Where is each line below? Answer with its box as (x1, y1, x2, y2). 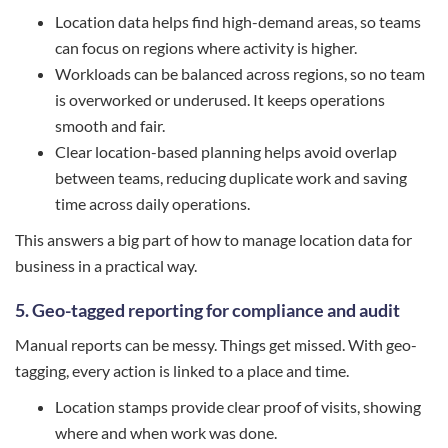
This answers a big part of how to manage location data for (15, 230, 412, 250)
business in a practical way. (15, 256, 197, 276)
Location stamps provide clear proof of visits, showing (55, 397, 421, 417)
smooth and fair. (55, 116, 165, 136)
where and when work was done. (55, 423, 277, 443)
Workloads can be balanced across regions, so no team (55, 64, 425, 84)
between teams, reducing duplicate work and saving (55, 168, 407, 188)
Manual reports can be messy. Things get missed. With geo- (15, 335, 417, 355)
